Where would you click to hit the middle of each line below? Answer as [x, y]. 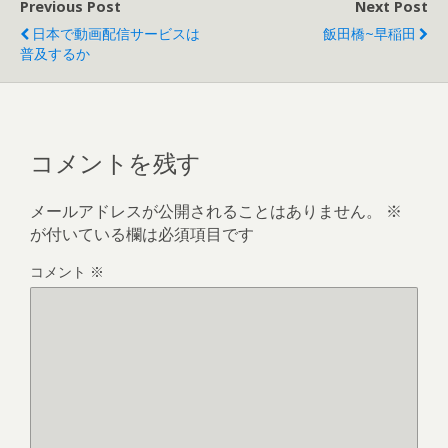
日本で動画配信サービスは [116, 33]
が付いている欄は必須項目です [142, 233]
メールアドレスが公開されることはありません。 [206, 210]
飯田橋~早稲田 [369, 33]
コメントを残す [115, 160]
